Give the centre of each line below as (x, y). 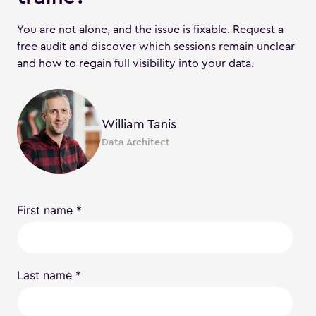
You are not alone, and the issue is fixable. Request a (150, 29)
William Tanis (139, 124)
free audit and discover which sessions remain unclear (156, 46)
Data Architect (136, 142)
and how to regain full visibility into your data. (135, 63)
